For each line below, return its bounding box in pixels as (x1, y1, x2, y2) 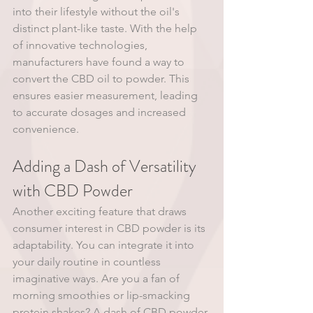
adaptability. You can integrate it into (13, 238, 197, 252)
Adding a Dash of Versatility (13, 154, 200, 178)
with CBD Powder (13, 179, 136, 203)
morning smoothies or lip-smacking (13, 289, 193, 302)
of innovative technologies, (13, 38, 150, 52)
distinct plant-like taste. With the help (13, 22, 200, 35)
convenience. (13, 122, 82, 136)
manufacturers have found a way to (13, 55, 187, 68)
